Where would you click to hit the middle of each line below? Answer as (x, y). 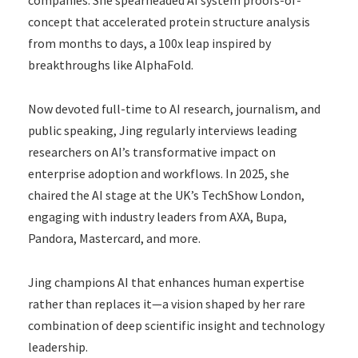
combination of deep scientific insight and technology (176, 325)
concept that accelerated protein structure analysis (169, 21)
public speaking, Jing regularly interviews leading (163, 130)
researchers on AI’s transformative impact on (152, 151)
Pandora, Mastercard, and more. (114, 238)
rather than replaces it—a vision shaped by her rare (167, 303)
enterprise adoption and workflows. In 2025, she (159, 173)
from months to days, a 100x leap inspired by (149, 43)
